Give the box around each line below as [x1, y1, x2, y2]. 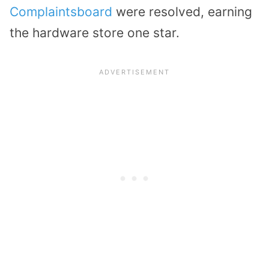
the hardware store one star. [10, 25, 180, 41]
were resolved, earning [112, 4, 252, 20]
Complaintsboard [10, 4, 112, 20]
